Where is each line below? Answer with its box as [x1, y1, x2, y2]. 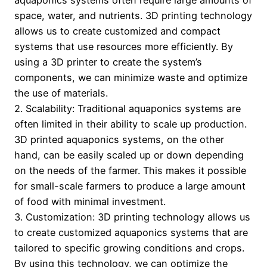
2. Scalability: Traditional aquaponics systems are [14, 103, 241, 115]
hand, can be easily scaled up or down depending [14, 149, 244, 162]
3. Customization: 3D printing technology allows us [14, 211, 250, 223]
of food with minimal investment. [14, 195, 166, 208]
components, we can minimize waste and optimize [14, 72, 247, 84]
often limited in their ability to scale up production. [14, 118, 247, 131]
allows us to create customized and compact [14, 25, 221, 38]
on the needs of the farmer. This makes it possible [14, 164, 246, 177]
